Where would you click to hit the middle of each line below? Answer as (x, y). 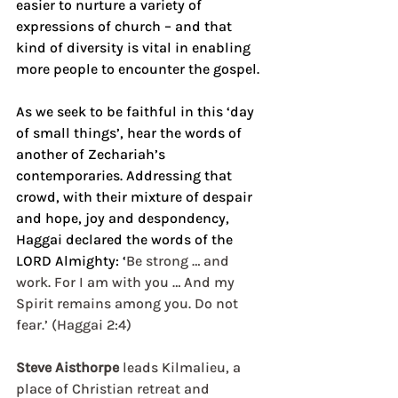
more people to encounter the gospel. (138, 69)
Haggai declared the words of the (126, 240)
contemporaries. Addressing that (126, 176)
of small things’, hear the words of (131, 133)
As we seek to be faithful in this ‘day (137, 112)
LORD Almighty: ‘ (71, 261)
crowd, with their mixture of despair (136, 197)
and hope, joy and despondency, (124, 219)
